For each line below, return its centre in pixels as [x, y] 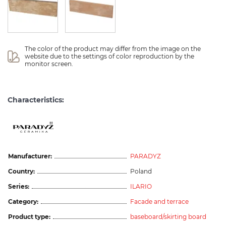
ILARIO [141, 186]
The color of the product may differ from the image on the [114, 49]
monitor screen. [49, 64]
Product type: [29, 216]
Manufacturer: [30, 156]
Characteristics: [36, 100]
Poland [141, 171]
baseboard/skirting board [168, 216]
